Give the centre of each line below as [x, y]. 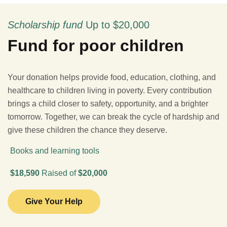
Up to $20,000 [118, 25]
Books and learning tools [55, 151]
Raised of [59, 173]
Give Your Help [54, 201]
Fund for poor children [96, 46]
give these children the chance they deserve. [87, 130]
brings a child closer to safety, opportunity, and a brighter [108, 104]
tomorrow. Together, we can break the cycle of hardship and [113, 117]
